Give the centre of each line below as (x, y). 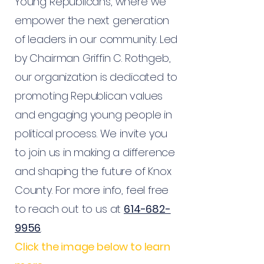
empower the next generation (92, 20)
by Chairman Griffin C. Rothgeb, (93, 58)
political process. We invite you (91, 133)
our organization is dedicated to (96, 77)
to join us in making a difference (95, 152)
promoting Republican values (89, 96)
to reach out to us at (70, 209)
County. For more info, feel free (92, 190)
